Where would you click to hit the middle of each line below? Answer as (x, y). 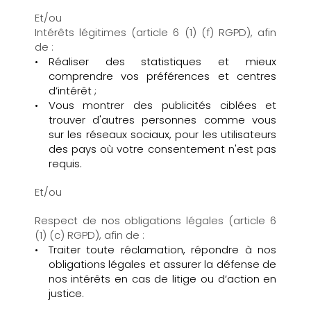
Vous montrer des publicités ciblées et (162, 106)
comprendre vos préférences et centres (162, 76)
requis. (66, 164)
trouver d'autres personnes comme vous (162, 120)
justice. (67, 294)
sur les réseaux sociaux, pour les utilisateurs (162, 135)
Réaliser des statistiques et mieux (162, 61)
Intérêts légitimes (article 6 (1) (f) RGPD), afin (155, 32)
